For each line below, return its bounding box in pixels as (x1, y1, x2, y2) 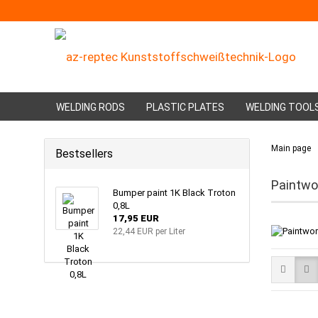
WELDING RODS (56, 102, 125, 113)
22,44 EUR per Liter (113, 226, 185, 236)
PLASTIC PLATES (146, 102, 224, 113)
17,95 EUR (113, 213, 159, 224)
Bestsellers (55, 147, 113, 160)
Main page (271, 143, 311, 153)
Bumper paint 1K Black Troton (113, 187, 236, 198)
